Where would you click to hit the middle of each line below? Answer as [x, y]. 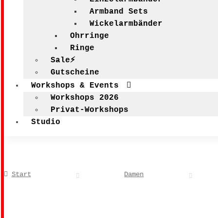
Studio [46, 122]
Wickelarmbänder [126, 24]
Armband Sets [119, 12]
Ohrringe [90, 36]
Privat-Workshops [90, 110]
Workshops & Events [75, 86]
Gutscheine [75, 73]
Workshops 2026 [85, 98]
